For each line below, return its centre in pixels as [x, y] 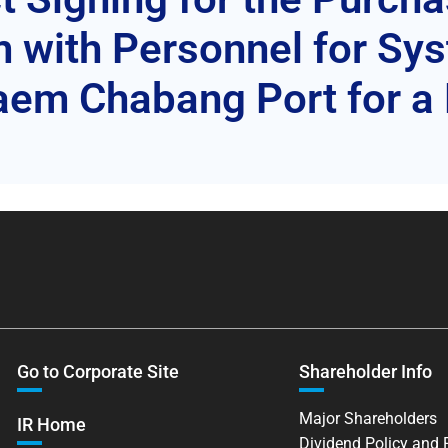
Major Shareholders [368, 418]
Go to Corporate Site [97, 371]
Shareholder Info [366, 371]
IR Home [51, 424]
